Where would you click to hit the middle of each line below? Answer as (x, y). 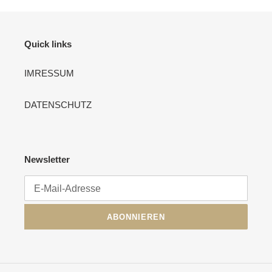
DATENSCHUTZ (58, 104)
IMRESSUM (49, 73)
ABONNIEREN (136, 217)
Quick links (48, 44)
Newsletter (47, 159)
